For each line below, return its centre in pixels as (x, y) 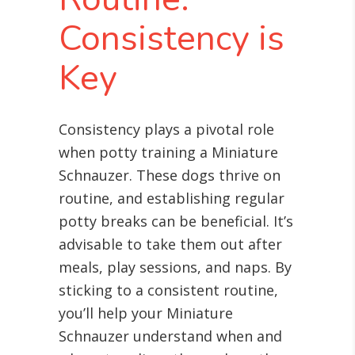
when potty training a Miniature (168, 153)
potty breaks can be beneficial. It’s (176, 221)
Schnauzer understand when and (170, 336)
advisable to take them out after (170, 244)
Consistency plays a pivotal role (166, 130)
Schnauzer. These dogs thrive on (170, 176)
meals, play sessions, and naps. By (175, 267)
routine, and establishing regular (172, 198)
